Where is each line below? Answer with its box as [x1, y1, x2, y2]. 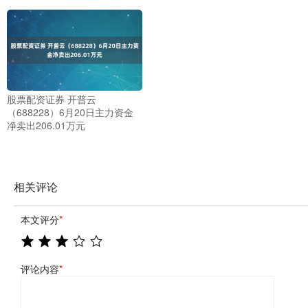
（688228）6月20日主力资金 [7, 105, 133, 120]
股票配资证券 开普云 [7, 92, 96, 107]
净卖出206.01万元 [7, 118, 85, 133]
